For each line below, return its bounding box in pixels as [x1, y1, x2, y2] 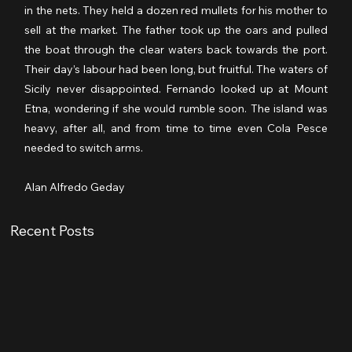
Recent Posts [10, 221, 95, 240]
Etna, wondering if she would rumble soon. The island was [24, 101, 328, 115]
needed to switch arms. [24, 140, 144, 155]
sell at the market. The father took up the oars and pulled [24, 22, 328, 37]
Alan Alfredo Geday [24, 179, 126, 194]
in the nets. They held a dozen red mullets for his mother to [24, 2, 328, 17]
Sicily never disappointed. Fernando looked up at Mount [24, 81, 328, 96]
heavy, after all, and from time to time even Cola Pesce [24, 120, 328, 135]
